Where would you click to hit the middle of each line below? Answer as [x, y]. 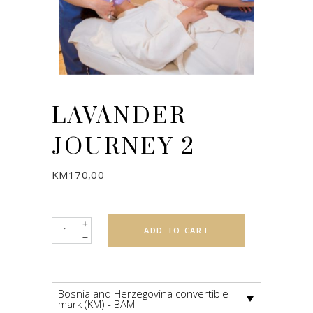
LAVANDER [119, 116]
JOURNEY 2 [124, 147]
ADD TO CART [177, 230]
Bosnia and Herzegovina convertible [143, 293]
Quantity [71, 226]
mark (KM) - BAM [96, 304]
